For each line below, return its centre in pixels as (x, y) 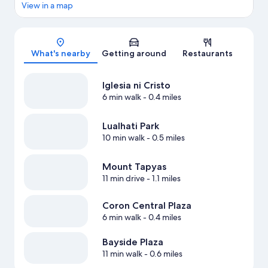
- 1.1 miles (162, 179)
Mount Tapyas (134, 167)
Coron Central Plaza (147, 206)
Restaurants (207, 54)
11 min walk (122, 254)
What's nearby (60, 54)
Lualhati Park (130, 126)
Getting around (134, 54)
